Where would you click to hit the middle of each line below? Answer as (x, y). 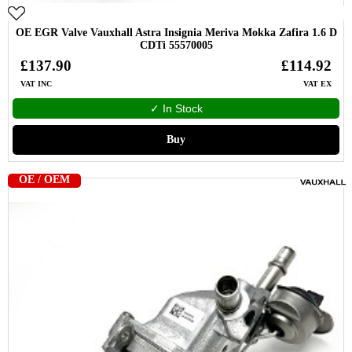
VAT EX (317, 84)
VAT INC (36, 84)
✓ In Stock (176, 108)
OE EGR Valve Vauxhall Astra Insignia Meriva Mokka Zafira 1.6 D (176, 33)
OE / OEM (44, 180)
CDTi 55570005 (176, 45)
